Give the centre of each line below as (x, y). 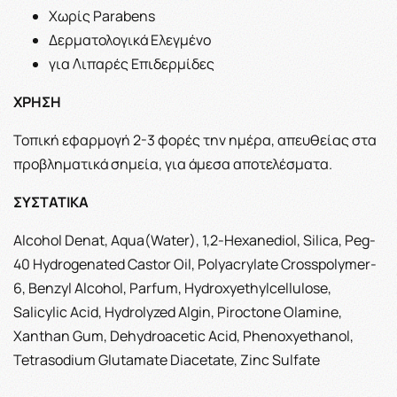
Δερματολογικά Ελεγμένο (130, 39)
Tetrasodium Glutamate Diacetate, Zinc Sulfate (167, 359)
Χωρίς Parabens (102, 16)
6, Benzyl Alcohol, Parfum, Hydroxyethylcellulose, (172, 288)
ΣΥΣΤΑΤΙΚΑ (51, 202)
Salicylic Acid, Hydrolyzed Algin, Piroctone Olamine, (178, 311)
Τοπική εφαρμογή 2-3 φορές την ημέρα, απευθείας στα (195, 140)
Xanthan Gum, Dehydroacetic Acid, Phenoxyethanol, (183, 335)
